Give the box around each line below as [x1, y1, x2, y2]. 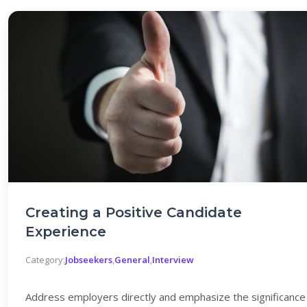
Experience [25, 223, 106, 240]
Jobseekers [65, 254, 112, 266]
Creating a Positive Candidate [25, 204, 242, 221]
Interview [152, 254, 194, 266]
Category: [25, 254, 65, 266]
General [114, 254, 150, 266]
